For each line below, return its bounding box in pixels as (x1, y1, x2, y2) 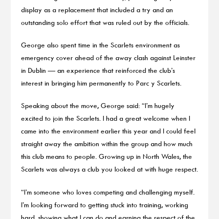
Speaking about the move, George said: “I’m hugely (21, 101, 175, 110)
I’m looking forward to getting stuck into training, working (21, 200, 188, 209)
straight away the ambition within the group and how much (21, 139, 193, 148)
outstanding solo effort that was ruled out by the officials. (21, 18, 189, 26)
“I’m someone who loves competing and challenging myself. (21, 187, 195, 196)
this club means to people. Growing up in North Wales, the (21, 152, 192, 161)
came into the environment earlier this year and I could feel (21, 127, 196, 135)
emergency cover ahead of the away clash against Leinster (21, 53, 196, 62)
